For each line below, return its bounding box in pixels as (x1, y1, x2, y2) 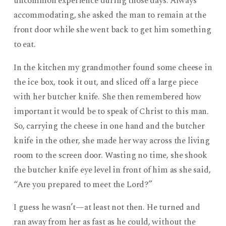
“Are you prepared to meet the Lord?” (13, 178, 152, 191)
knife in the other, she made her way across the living (13, 134, 210, 147)
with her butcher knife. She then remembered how (13, 90, 202, 103)
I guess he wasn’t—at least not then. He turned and (13, 201, 200, 214)
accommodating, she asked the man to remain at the (13, 8, 206, 22)
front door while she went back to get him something (13, 23, 211, 36)
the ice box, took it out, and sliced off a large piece (13, 75, 198, 89)
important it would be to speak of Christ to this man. (13, 104, 209, 118)
